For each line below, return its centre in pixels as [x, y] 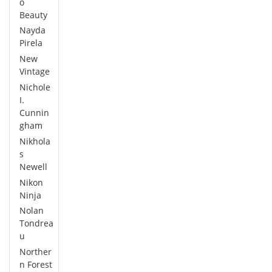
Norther [36, 252]
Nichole [35, 87]
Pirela [31, 43]
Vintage [35, 72]
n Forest [36, 265]
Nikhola [35, 141]
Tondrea [36, 223]
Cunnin [34, 113]
